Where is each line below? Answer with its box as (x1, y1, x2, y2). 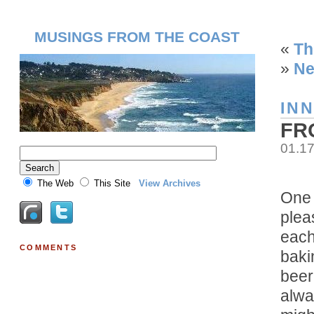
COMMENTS (20, 243, 78, 252)
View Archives (139, 178, 200, 189)
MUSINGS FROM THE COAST (34, 29, 240, 46)
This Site (94, 178, 130, 189)
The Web (37, 178, 74, 189)
